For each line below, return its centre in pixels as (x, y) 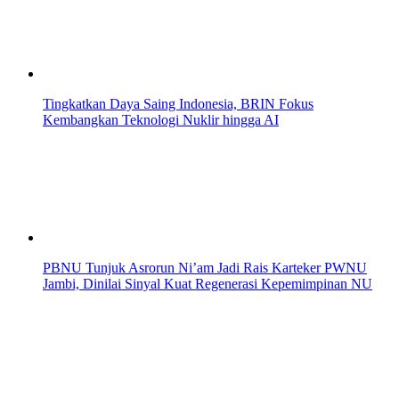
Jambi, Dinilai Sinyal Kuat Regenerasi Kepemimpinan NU (208, 284)
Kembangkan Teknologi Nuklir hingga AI (161, 120)
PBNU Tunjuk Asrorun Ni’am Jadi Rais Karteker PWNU (205, 268)
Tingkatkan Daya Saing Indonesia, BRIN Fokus (178, 104)
